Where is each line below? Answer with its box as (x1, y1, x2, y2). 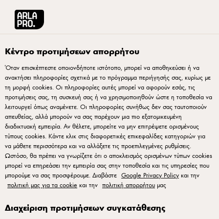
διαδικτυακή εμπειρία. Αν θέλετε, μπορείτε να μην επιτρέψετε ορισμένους (5, 122, 199, 131)
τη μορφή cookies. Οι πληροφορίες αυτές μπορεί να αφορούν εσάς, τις (5, 83, 195, 91)
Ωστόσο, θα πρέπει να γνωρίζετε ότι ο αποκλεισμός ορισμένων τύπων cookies (5, 151, 212, 160)
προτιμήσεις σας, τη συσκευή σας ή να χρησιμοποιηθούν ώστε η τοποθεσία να (5, 92, 212, 101)
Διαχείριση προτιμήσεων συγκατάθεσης (5, 201, 165, 213)
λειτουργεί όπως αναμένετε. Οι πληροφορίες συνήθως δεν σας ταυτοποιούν (5, 102, 207, 111)
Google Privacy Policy (121, 171, 179, 179)
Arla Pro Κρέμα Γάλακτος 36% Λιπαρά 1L (100, 36, 210, 44)
